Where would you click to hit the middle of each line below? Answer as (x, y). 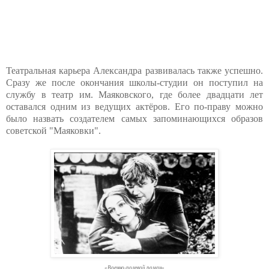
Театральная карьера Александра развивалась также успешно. (134, 71)
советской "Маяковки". (53, 131)
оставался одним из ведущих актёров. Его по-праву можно (134, 107)
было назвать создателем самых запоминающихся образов (134, 119)
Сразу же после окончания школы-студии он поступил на (134, 83)
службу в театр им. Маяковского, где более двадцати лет (134, 95)
